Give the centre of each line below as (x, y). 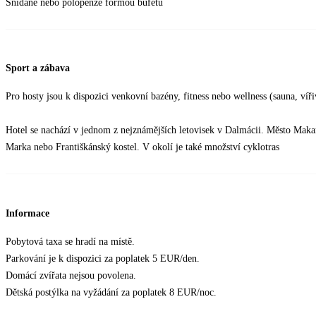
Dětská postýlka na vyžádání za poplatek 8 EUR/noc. (111, 293)
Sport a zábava (38, 68)
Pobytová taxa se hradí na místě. (70, 242)
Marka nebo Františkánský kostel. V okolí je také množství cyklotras (142, 147)
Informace (28, 214)
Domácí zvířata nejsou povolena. (71, 276)
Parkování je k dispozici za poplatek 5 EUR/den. (103, 259)
